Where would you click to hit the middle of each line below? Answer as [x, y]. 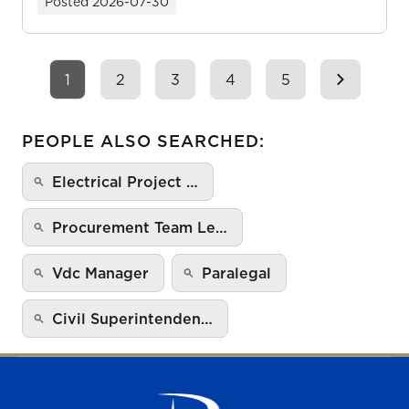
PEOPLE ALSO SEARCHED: [143, 141]
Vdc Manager [100, 273]
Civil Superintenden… [132, 318]
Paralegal [236, 273]
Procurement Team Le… [140, 227]
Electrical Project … [125, 181]
